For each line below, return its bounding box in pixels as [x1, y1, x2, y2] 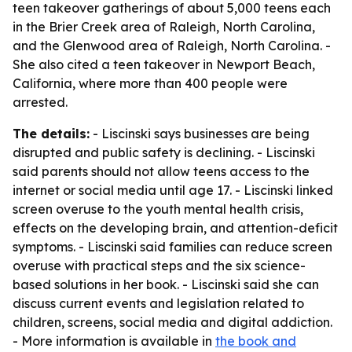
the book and [215, 333, 296, 349]
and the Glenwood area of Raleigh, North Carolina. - [13, 38, 331, 53]
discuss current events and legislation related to [13, 295, 304, 311]
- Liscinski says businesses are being [90, 126, 310, 141]
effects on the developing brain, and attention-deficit [13, 220, 338, 236]
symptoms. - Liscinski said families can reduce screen [13, 239, 332, 255]
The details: [13, 126, 90, 141]
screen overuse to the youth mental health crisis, [13, 201, 303, 217]
